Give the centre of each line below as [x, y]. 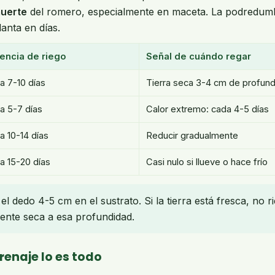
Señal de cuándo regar [199, 56]
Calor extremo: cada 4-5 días [207, 109]
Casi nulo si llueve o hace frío [207, 162]
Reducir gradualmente [192, 136]
